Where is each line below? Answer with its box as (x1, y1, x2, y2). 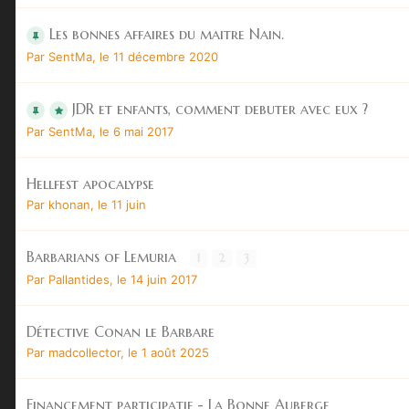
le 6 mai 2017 (100, 123, 173, 139)
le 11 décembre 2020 (100, 48, 218, 64)
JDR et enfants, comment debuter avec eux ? (72, 99, 368, 118)
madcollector (48, 344, 121, 360)
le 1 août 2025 (128, 344, 209, 360)
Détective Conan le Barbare (26, 321, 215, 341)
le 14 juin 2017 (117, 271, 197, 287)
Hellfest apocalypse (26, 173, 154, 193)
